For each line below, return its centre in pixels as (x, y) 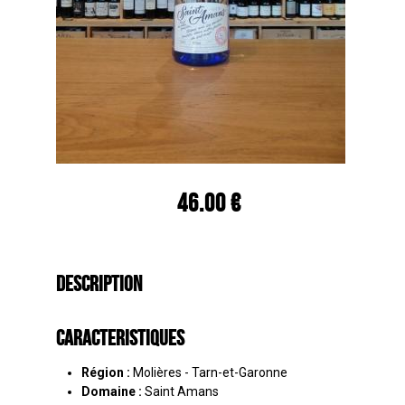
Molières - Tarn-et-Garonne (210, 373)
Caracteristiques (120, 338)
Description (99, 283)
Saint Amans (182, 392)
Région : (107, 373)
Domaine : (113, 392)
